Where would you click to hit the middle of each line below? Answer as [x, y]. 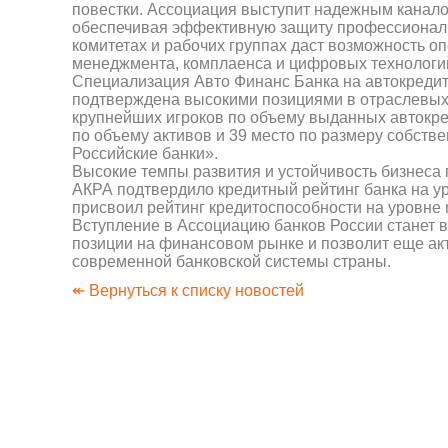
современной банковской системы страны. [231, 261]
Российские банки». [145, 153]
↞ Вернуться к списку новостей [188, 290]
